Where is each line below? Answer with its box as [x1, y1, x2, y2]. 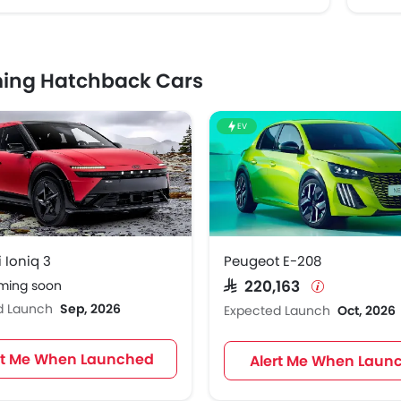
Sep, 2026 [60, 300, 121, 319]
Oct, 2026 [337, 302, 396, 320]
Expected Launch [224, 302, 334, 320]
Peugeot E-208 [224, 252, 321, 271]
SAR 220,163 [224, 277, 308, 294]
